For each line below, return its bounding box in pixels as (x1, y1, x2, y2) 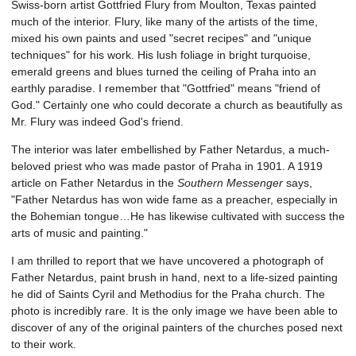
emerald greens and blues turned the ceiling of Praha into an (11, 65, 316, 79)
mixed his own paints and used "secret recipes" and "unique (11, 32, 311, 45)
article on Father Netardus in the (11, 176, 177, 190)
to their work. (11, 338, 76, 351)
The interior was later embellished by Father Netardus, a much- (11, 143, 330, 157)
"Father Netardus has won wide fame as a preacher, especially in (11, 193, 338, 207)
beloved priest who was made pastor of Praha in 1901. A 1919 (11, 160, 323, 173)
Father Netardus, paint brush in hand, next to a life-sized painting (11, 271, 338, 284)
